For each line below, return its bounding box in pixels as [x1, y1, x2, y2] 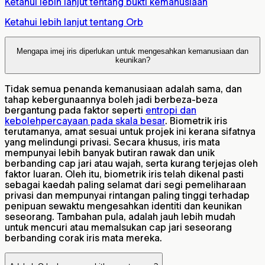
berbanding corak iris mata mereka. [5, 232, 162, 244]
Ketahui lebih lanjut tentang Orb [5, 17, 143, 28]
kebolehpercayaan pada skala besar [5, 115, 165, 127]
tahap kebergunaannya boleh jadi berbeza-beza [5, 94, 218, 105]
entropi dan [146, 105, 196, 116]
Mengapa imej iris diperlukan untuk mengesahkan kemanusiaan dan [17, 46, 248, 56]
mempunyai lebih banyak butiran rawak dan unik [5, 147, 215, 159]
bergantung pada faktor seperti [5, 105, 146, 116]
